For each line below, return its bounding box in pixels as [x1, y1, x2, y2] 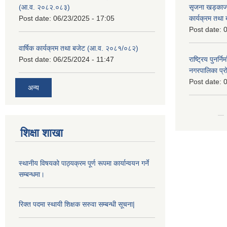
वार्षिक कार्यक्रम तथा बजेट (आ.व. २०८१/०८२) [19, 44, 138, 52]
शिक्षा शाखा [20, 127, 63, 140]
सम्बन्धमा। [19, 170, 45, 179]
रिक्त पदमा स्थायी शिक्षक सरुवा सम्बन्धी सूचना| [19, 200, 135, 209]
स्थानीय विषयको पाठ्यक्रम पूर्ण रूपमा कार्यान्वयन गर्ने [19, 159, 149, 168]
